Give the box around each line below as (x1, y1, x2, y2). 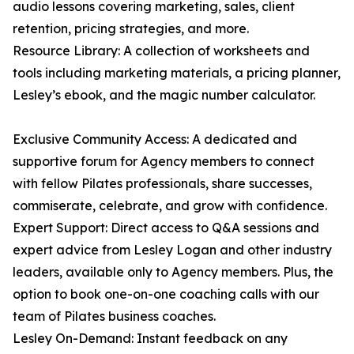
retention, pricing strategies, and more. (13, 21, 249, 37)
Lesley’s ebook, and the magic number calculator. (13, 87, 315, 104)
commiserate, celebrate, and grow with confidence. (13, 198, 327, 214)
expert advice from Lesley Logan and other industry (13, 242, 332, 258)
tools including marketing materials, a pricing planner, (13, 65, 341, 81)
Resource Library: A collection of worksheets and (13, 43, 310, 59)
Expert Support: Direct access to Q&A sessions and (13, 220, 319, 236)
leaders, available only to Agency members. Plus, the (13, 264, 333, 281)
